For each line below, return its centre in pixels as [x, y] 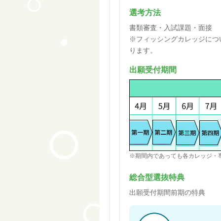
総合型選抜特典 [157, 177]
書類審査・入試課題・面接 [171, 28]
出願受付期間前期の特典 [167, 192]
